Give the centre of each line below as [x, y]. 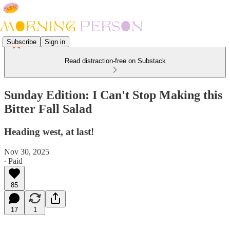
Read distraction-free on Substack [115, 61]
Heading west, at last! [49, 131]
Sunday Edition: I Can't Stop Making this [113, 95]
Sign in [55, 42]
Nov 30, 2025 [27, 151]
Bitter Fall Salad [48, 109]
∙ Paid [13, 161]
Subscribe [22, 42]
